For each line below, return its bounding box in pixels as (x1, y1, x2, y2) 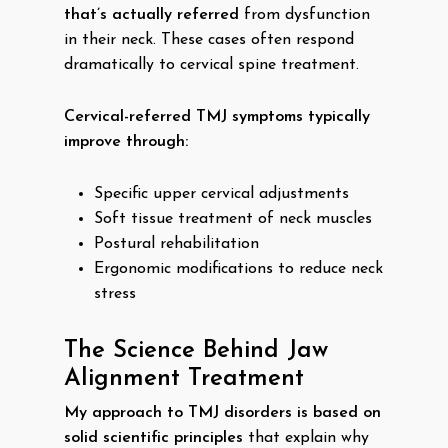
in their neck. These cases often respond (64, 32, 354, 48)
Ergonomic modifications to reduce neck (94, 261, 383, 277)
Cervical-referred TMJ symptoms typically (64, 109, 370, 125)
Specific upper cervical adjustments (94, 186, 349, 202)
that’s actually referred (64, 7, 239, 23)
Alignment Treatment (64, 367, 304, 391)
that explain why (243, 430, 369, 446)
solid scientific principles (64, 430, 243, 446)
